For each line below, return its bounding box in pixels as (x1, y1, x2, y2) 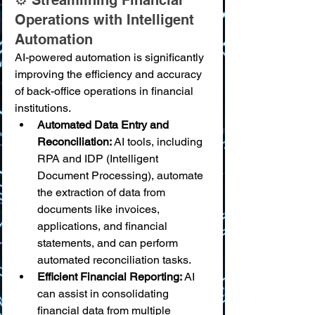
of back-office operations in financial (15, 84, 196, 98)
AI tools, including (112, 135, 205, 148)
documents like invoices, (37, 202, 162, 216)
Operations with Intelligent (15, 11, 198, 28)
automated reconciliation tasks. (37, 253, 191, 266)
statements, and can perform (37, 236, 181, 250)
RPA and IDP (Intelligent (37, 152, 161, 165)
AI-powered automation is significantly (15, 51, 207, 64)
